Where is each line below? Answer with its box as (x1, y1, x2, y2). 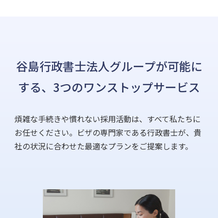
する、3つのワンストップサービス (18, 78, 200, 96)
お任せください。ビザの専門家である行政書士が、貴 (15, 127, 201, 139)
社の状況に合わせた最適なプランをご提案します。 (15, 140, 193, 152)
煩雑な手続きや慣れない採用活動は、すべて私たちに (15, 113, 200, 125)
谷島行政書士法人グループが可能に (16, 57, 202, 75)
